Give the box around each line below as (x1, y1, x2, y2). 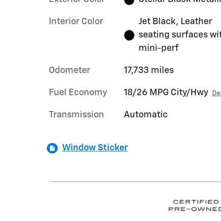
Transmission (49, 110, 104, 119)
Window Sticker (62, 144, 128, 152)
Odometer (49, 66, 90, 75)
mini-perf (139, 44, 179, 53)
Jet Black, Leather (139, 17, 213, 26)
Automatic (123, 110, 168, 119)
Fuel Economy (49, 88, 107, 97)
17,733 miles (123, 66, 174, 75)
